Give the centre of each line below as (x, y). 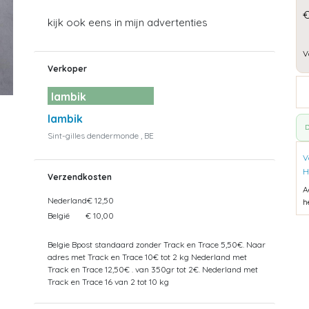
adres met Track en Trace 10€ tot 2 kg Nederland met (147, 257)
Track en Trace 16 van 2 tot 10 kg (108, 281)
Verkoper (67, 69)
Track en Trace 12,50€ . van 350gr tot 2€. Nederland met (153, 269)
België (59, 215)
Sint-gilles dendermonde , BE (101, 135)
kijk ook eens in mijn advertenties (128, 23)
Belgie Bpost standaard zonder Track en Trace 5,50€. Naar (157, 244)
